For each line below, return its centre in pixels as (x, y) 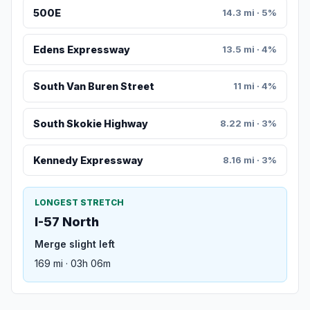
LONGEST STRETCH (79, 203)
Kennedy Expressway (88, 161)
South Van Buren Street (93, 86)
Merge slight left (75, 244)
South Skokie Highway (90, 123)
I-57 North (67, 222)
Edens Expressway (81, 50)
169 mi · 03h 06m (73, 264)
